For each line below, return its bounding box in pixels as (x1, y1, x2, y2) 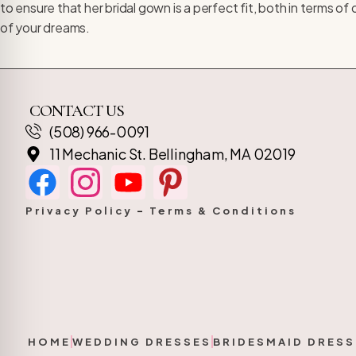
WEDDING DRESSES (72, 335, 211, 348)
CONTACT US (29, 100, 124, 121)
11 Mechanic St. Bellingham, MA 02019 (49, 144, 296, 163)
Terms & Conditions (149, 203, 296, 217)
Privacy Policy (25, 203, 133, 217)
